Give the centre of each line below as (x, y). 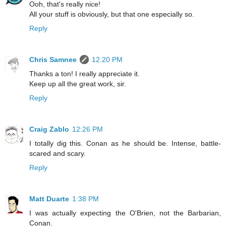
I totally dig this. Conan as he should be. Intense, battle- (125, 144)
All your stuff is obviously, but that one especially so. (112, 14)
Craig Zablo (49, 129)
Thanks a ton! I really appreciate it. (84, 74)
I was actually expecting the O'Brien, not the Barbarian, (125, 213)
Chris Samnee (53, 60)
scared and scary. (58, 154)
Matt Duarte (49, 199)
